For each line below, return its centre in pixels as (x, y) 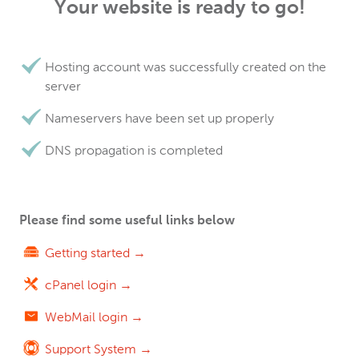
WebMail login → (94, 317)
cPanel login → (89, 285)
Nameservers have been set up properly (159, 118)
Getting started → (95, 253)
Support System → (99, 349)
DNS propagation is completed (134, 150)
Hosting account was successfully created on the (186, 67)
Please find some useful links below (127, 221)
